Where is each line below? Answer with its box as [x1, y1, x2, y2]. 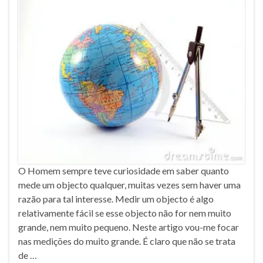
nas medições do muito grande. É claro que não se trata [18, 235, 235, 247]
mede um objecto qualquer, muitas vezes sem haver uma [18, 179, 241, 191]
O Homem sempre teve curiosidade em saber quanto [18, 165, 229, 177]
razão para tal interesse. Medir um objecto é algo [18, 193, 214, 205]
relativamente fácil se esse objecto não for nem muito [18, 207, 231, 219]
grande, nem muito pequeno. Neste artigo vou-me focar [18, 221, 239, 233]
